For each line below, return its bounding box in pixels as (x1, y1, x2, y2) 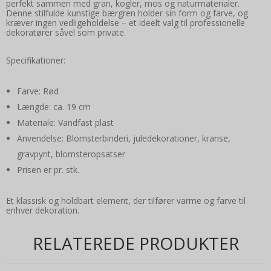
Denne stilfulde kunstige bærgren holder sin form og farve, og (6, 7, 248, 19)
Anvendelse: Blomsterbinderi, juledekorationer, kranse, (16, 132, 230, 145)
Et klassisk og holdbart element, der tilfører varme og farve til (6, 195, 246, 207)
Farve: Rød (16, 85, 59, 97)
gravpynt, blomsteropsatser (16, 148, 125, 160)
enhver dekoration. (6, 204, 79, 217)
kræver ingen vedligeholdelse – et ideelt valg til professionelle (6, 17, 245, 29)
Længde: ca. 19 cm (16, 101, 91, 113)
